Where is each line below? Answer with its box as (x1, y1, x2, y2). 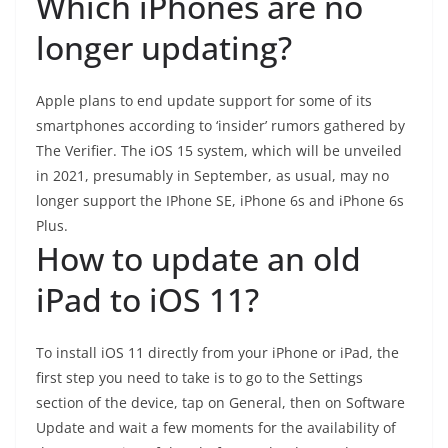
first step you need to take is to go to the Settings (36, 368, 363, 387)
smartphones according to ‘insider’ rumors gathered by (36, 116, 405, 135)
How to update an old (36, 237, 361, 280)
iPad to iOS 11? (36, 278, 259, 321)
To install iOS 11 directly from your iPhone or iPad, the (36, 343, 399, 362)
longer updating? (36, 26, 292, 69)
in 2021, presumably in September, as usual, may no (36, 166, 389, 185)
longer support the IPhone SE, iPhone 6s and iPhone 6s (36, 191, 404, 210)
